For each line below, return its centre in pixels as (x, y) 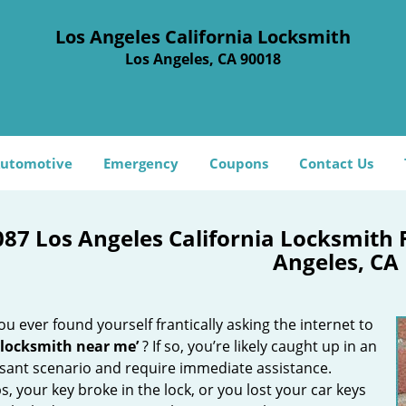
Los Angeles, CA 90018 (203, 59)
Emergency (141, 163)
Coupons (239, 163)
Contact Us (336, 163)
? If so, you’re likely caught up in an (257, 346)
